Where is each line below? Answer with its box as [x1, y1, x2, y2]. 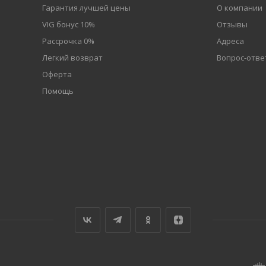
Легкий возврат [42, 52, 103, 63]
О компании [216, 2, 262, 13]
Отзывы [216, 19, 248, 30]
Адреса [216, 36, 244, 46]
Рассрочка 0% [42, 36, 94, 46]
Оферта [42, 69, 72, 80]
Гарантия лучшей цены [42, 2, 131, 13]
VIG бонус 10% [42, 19, 95, 30]
